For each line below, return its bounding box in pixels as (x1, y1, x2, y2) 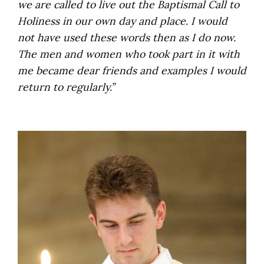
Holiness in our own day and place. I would (18, 14, 227, 28)
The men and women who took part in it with (18, 47, 240, 61)
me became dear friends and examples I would (18, 64, 246, 78)
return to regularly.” (18, 80, 114, 94)
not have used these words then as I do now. (18, 31, 236, 45)
